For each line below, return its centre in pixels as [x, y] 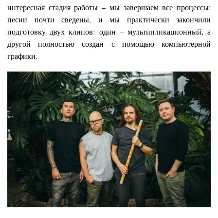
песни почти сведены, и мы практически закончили [109, 19]
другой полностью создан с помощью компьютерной [109, 44]
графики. [22, 56]
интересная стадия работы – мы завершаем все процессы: [109, 7]
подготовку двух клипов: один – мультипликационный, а [109, 32]
